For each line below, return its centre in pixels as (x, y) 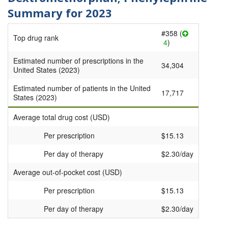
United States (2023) (47, 70)
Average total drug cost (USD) (62, 117)
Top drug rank (36, 38)
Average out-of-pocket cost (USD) (68, 172)
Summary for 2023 (60, 12)
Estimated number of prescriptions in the (78, 61)
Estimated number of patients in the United (82, 88)
